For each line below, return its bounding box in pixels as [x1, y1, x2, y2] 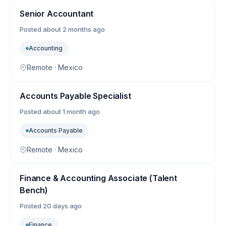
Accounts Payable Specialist [20, 91, 131, 101]
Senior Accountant [20, 9, 94, 19]
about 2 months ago [43, 25, 105, 34]
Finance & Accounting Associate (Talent [20, 173, 177, 184]
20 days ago [43, 202, 82, 210]
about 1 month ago [43, 107, 100, 116]
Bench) [20, 185, 48, 196]
